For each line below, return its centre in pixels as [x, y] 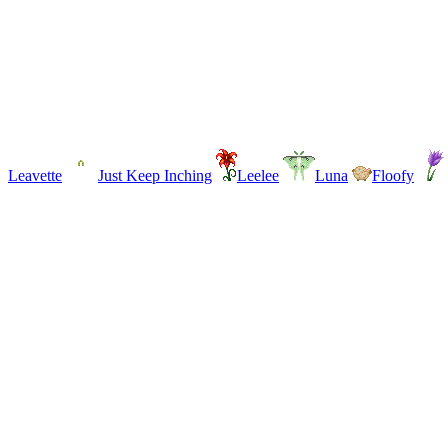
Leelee [258, 176]
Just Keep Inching [155, 176]
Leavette [35, 176]
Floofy [393, 176]
